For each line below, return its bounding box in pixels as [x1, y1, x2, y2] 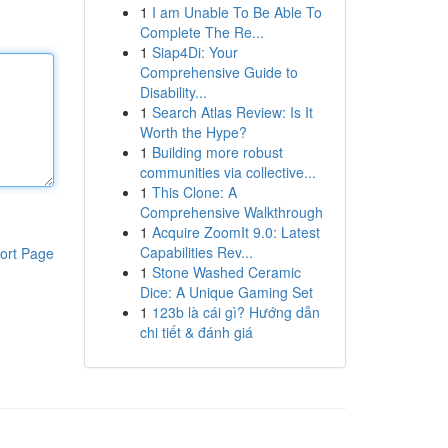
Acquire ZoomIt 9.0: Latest [151, 222, 320, 242]
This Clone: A [151, 182, 237, 202]
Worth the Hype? [139, 122, 247, 142]
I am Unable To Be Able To [151, 2, 322, 22]
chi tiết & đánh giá [139, 322, 253, 342]
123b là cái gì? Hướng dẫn [151, 302, 320, 322]
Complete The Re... [139, 22, 264, 42]
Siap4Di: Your [151, 42, 238, 62]
